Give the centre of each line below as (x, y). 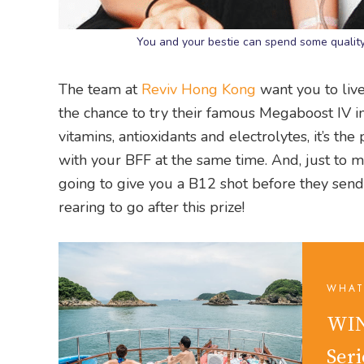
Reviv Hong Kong (199, 90)
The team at (100, 90)
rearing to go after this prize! (152, 208)
